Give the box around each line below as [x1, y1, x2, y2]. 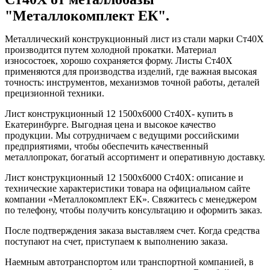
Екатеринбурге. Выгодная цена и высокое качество [5, 119, 216, 130]
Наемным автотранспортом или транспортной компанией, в [5, 256, 254, 267]
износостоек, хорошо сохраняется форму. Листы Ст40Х [5, 55, 233, 66]
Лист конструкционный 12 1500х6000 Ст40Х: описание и [5, 172, 243, 183]
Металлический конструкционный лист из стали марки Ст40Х [5, 33, 264, 44]
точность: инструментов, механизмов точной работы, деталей [5, 77, 260, 87]
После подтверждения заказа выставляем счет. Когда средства [5, 225, 260, 236]
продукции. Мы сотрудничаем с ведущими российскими [5, 130, 239, 140]
